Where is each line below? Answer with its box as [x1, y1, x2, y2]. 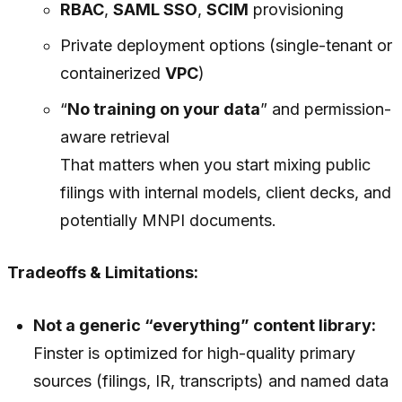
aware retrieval [59, 127, 170, 147]
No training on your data [66, 100, 260, 119]
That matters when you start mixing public [59, 155, 371, 175]
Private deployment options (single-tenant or [59, 36, 392, 56]
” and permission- [259, 100, 391, 119]
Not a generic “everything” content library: [33, 316, 377, 336]
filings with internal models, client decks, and [59, 183, 391, 203]
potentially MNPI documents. [59, 211, 276, 231]
